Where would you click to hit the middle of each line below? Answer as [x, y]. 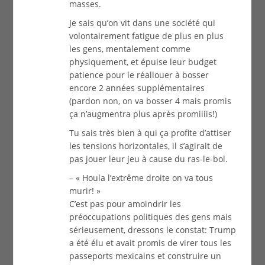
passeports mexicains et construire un [146, 256]
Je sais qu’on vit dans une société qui [143, 23]
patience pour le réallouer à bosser [139, 75]
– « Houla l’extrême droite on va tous [141, 178]
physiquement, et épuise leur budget [143, 62]
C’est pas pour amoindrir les [125, 204]
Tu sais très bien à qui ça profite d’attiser [151, 133]
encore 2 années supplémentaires [137, 88]
